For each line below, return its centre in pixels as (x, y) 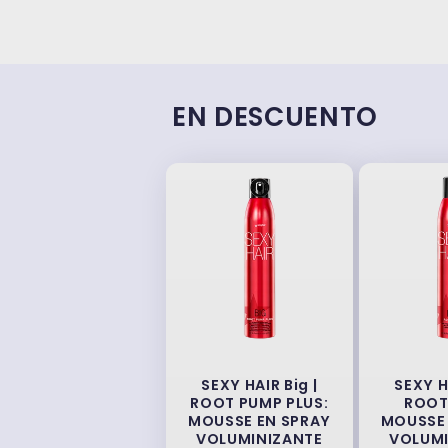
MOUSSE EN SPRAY (259, 421)
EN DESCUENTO (275, 116)
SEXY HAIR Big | (259, 385)
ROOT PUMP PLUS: (259, 403)
